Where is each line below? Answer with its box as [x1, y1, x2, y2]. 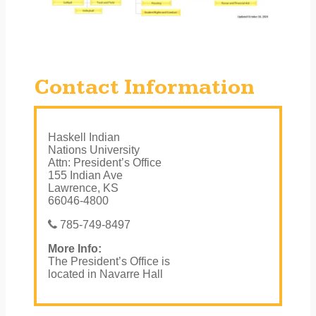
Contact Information [34, 74, 255, 100]
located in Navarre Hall [48, 267, 163, 280]
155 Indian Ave [48, 169, 123, 181]
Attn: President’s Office [48, 156, 162, 169]
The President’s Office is [48, 255, 170, 267]
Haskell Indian [48, 130, 120, 143]
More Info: [48, 242, 102, 255]
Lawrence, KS [48, 181, 119, 194]
